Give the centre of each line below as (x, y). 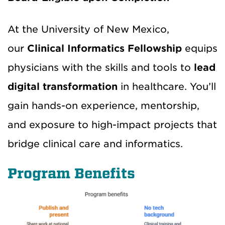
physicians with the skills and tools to (99, 67)
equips (201, 48)
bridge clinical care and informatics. (95, 144)
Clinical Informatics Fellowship (104, 48)
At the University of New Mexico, (88, 29)
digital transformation (63, 86)
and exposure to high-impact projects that (112, 125)
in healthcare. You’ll (168, 86)
